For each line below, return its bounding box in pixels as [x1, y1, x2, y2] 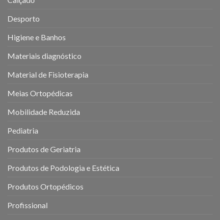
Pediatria [7, 126, 38, 136]
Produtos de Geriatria [7, 144, 81, 154]
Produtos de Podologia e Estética [7, 163, 119, 173]
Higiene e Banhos [7, 32, 66, 42]
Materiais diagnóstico [7, 51, 82, 61]
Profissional [7, 200, 48, 210]
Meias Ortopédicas [7, 88, 73, 98]
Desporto [7, 14, 40, 24]
